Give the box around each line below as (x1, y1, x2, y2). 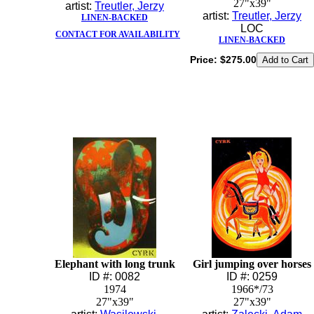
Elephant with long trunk (54, 258, 175, 270)
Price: (189, 54, 220, 65)
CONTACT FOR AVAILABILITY (55, 29, 180, 39)
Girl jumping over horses (193, 258, 311, 270)
